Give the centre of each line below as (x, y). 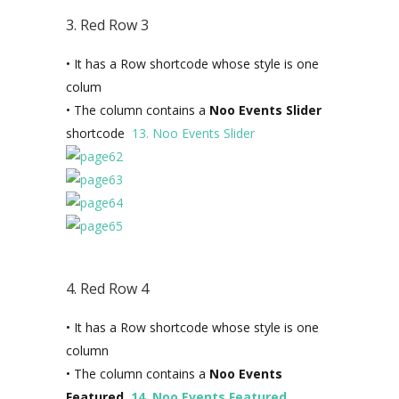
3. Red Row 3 (107, 25)
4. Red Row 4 (107, 289)
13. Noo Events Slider (193, 133)
